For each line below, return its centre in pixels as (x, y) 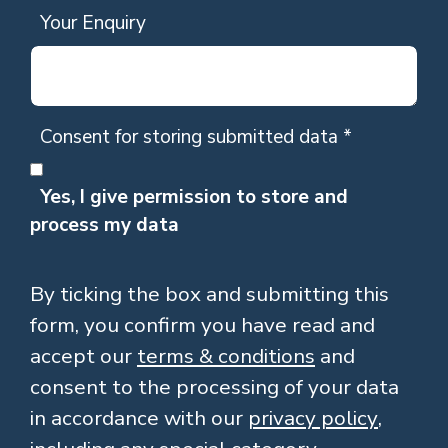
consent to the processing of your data (214, 387)
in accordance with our (139, 418)
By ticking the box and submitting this (209, 294)
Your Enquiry (93, 23)
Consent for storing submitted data (191, 137)
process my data (104, 225)
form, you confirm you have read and (202, 325)
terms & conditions (226, 356)
